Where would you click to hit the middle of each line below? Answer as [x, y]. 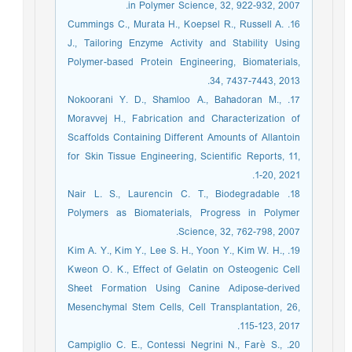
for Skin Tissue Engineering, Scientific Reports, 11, [188, 157]
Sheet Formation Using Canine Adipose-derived [188, 289]
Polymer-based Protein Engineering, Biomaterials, [188, 62]
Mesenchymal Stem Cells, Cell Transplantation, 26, [188, 308]
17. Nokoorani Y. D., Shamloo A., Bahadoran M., [178, 100]
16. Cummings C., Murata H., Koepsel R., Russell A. [180, 25]
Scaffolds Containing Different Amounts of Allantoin [188, 138]
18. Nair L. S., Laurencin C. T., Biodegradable [178, 194]
